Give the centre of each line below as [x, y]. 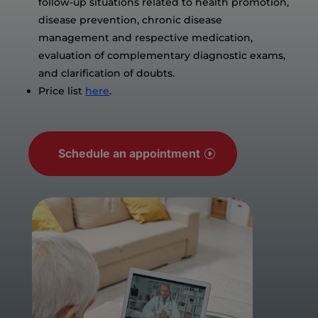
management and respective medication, [146, 38]
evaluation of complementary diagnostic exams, [162, 55]
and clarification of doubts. [107, 73]
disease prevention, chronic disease [131, 20]
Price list [62, 91]
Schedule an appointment [130, 153]
